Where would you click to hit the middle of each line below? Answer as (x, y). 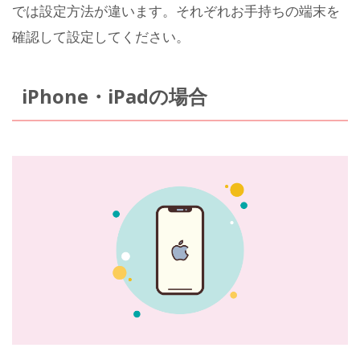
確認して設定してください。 (101, 37)
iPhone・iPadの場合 (114, 97)
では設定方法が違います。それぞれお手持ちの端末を (176, 11)
